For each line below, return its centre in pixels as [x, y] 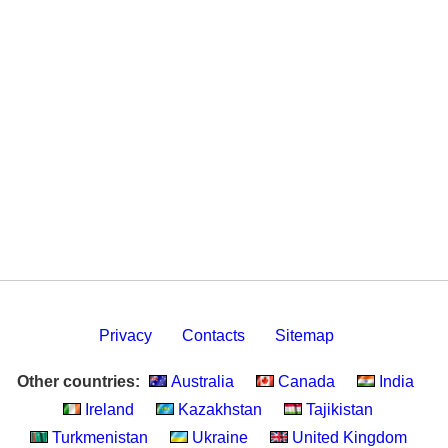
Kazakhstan [218, 409]
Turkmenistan [97, 437]
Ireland [107, 409]
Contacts [213, 335]
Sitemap [304, 335]
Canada [304, 381]
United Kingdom [347, 437]
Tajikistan [337, 409]
